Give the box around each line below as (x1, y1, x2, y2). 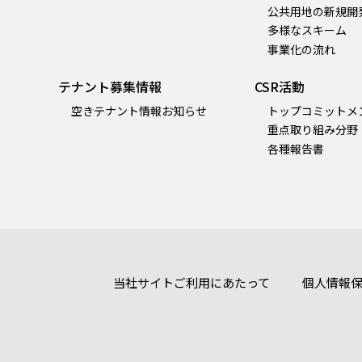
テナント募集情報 (58, 76, 162, 96)
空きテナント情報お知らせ (71, 102, 207, 119)
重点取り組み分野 (267, 121, 358, 138)
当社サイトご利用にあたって (113, 273, 270, 291)
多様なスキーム (267, 22, 347, 39)
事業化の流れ (267, 41, 335, 58)
